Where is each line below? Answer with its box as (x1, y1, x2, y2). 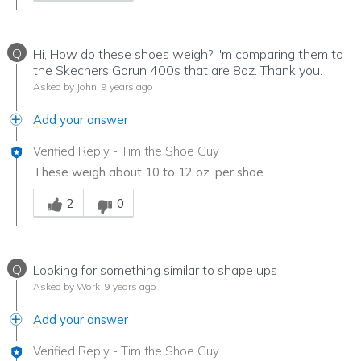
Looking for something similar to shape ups (33, 261, 277, 278)
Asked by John (33, 80, 97, 93)
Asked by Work (33, 280, 100, 293)
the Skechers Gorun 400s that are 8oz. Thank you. (33, 61, 322, 78)
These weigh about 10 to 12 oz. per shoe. (33, 164, 266, 180)
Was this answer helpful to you (32, 180, 203, 196)
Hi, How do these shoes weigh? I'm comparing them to (33, 45, 343, 62)
